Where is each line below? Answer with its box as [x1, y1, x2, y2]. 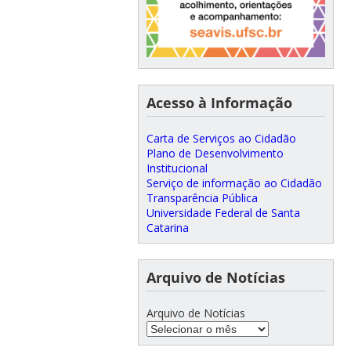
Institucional [146, 160, 208, 175]
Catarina [146, 219, 189, 235]
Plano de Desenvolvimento [146, 145, 284, 161]
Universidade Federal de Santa [146, 204, 300, 220]
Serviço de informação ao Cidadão [146, 175, 322, 190]
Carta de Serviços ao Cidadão [146, 130, 296, 146]
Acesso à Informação [146, 92, 292, 112]
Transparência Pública [146, 190, 258, 205]
